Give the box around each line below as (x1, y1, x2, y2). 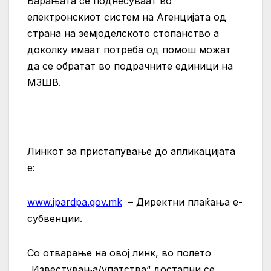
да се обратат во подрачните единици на (27, 60, 233, 73)
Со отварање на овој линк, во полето (27, 247, 211, 260)
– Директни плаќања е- (125, 196, 243, 209)
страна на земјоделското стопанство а (27, 27, 219, 40)
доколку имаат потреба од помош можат (27, 44, 231, 56)
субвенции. (27, 212, 82, 225)
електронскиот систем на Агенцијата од (27, 11, 226, 24)
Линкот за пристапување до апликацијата (27, 145, 235, 158)
